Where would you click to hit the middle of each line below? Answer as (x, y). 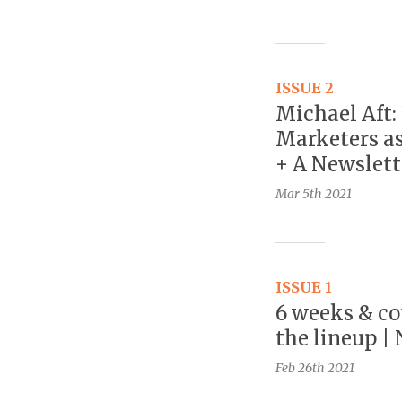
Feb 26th (300, 368)
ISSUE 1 (304, 288)
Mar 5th (299, 194)
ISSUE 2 (305, 88)
